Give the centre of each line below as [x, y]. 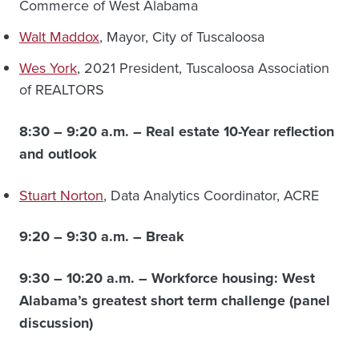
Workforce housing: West [233, 278]
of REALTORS [62, 90]
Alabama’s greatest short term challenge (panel [175, 301]
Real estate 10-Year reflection [240, 132]
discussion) [56, 323]
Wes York [48, 68]
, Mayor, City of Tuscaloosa [182, 37]
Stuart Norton [61, 196]
